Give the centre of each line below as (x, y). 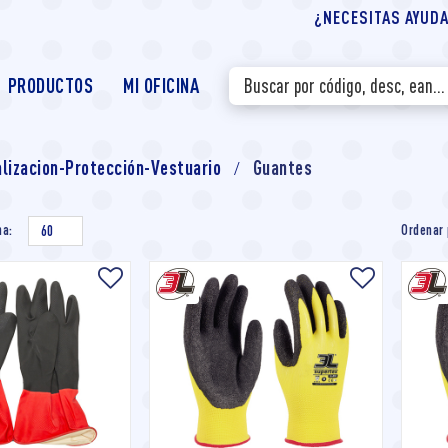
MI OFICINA (161, 85)
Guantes (282, 167)
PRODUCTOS (50, 85)
